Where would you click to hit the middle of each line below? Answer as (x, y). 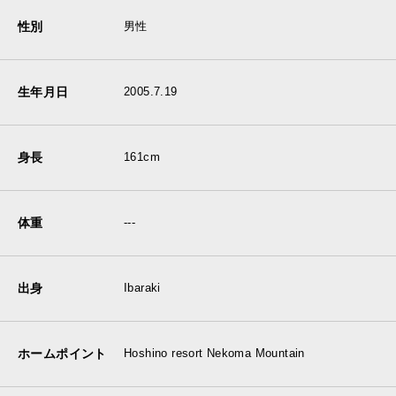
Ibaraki (142, 288)
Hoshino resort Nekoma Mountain (214, 354)
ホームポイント (62, 353)
